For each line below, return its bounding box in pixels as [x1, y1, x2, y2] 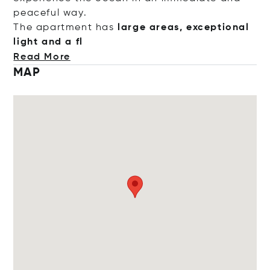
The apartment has [13, 23, 118, 33]
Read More [13, 52, 71, 62]
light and [13, 37, 62, 47]
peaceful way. [13, 8, 87, 18]
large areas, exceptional [118, 23, 250, 33]
